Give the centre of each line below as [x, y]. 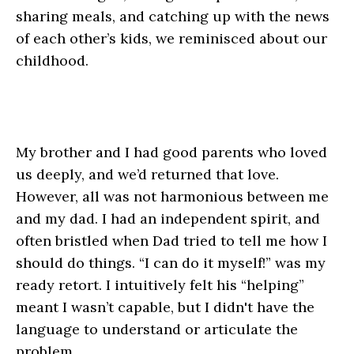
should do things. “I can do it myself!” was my [171, 263]
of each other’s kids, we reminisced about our [171, 39]
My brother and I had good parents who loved [171, 153]
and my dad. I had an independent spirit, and [168, 219]
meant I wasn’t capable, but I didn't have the [165, 307]
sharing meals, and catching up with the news [173, 17]
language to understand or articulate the [157, 330]
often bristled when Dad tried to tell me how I [171, 241]
